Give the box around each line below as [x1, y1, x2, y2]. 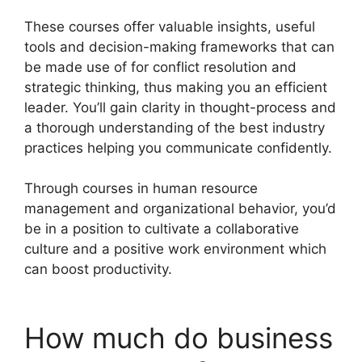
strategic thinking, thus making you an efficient [24, 78, 327, 95]
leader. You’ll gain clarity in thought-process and [24, 99, 336, 116]
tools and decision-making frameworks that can [24, 38, 335, 55]
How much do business [24, 320, 333, 355]
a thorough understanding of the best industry [24, 119, 325, 136]
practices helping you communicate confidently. [24, 139, 332, 156]
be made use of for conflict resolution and [24, 58, 297, 75]
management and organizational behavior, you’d [24, 200, 336, 217]
